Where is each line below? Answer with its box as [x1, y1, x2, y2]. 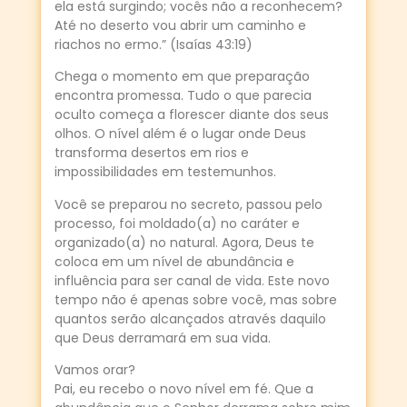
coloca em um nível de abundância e [55, 252, 294, 271]
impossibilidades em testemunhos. [55, 163, 276, 182]
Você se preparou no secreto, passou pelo [55, 194, 323, 213]
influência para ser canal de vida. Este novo [55, 271, 330, 290]
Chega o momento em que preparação [55, 67, 310, 86]
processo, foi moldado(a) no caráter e [55, 213, 300, 233]
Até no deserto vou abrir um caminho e [55, 15, 306, 35]
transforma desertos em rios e [55, 144, 249, 163]
